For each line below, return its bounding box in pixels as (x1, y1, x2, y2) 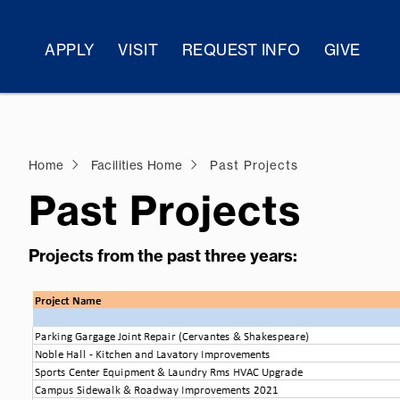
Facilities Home (90, 158, 183, 172)
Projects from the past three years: (29, 246, 297, 266)
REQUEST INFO (181, 40, 301, 59)
